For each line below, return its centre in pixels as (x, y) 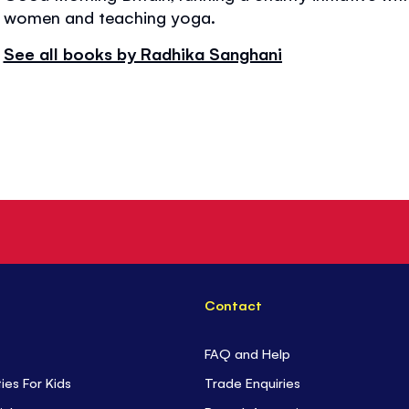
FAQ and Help (248, 353)
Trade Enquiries (253, 382)
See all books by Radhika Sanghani (143, 53)
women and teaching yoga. (109, 16)
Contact (234, 304)
